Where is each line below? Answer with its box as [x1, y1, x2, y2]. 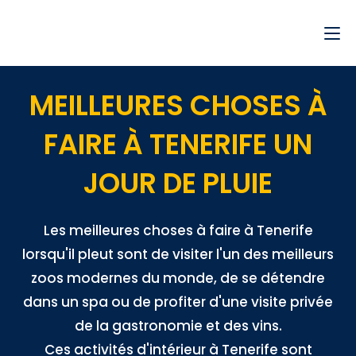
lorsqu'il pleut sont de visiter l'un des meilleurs [22, 245, 334, 264]
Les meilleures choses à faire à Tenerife [43, 221, 313, 240]
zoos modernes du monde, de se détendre [31, 269, 325, 288]
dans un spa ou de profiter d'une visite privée [23, 292, 333, 311]
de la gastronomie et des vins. [74, 316, 282, 335]
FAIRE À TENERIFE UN [44, 125, 312, 164]
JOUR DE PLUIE [83, 164, 273, 203]
